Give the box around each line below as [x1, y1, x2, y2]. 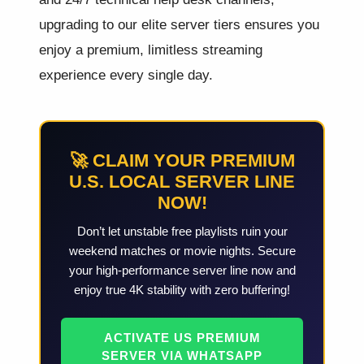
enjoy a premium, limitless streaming [39, 42, 262, 58]
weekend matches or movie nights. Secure [68, 244, 296, 258]
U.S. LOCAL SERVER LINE [69, 171, 295, 193]
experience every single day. [39, 67, 213, 83]
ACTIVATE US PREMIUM [103, 331, 261, 345]
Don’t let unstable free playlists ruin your [76, 224, 288, 239]
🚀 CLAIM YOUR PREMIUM [69, 150, 295, 171]
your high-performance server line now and [68, 263, 296, 278]
